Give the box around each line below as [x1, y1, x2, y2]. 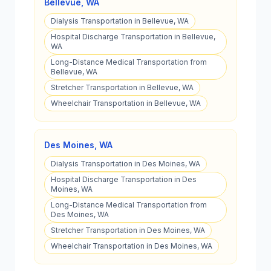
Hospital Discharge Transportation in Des [51, 175, 197, 184]
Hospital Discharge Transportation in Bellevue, [51, 32, 215, 41]
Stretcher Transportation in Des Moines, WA [51, 226, 205, 235]
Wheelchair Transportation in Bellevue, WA [51, 99, 201, 108]
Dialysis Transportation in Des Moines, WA [51, 159, 200, 168]
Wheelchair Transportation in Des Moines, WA [51, 241, 212, 250]
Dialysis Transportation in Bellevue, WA [51, 16, 189, 25]
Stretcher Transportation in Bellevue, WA [51, 83, 194, 92]
